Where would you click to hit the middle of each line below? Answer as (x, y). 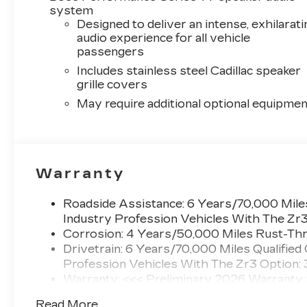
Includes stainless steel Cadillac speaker (189, 71)
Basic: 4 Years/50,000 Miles (144, 295)
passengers (111, 52)
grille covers (112, 85)
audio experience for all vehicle (164, 38)
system (72, 11)
